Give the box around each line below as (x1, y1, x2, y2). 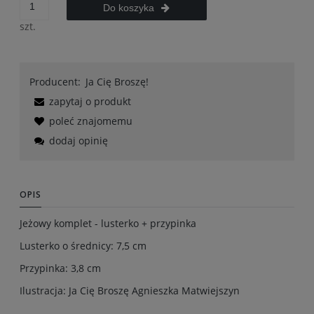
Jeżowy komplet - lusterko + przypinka (20, 216, 196, 230)
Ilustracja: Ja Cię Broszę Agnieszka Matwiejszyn (20, 283, 240, 297)
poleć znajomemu (49, 114, 132, 128)
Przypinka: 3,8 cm (20, 261, 101, 275)
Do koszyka (103, 1, 155, 13)
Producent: (29, 74, 81, 88)
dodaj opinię (49, 133, 108, 147)
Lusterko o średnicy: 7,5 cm (20, 238, 146, 252)
